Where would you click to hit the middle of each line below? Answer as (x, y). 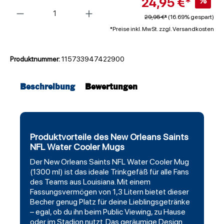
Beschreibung (47, 87)
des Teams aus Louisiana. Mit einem (90, 182)
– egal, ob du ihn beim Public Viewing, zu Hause (108, 212)
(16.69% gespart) (191, 17)
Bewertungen (111, 87)
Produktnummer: (36, 59)
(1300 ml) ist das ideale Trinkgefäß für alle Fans (109, 172)
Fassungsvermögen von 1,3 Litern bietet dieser (109, 192)
